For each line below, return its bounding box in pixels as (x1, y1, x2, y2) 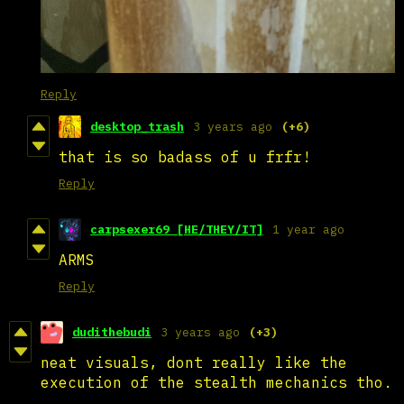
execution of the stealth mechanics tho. (41, 372, 392, 391)
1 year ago (272, 221, 344, 237)
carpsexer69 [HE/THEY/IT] (90, 221, 263, 237)
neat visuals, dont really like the (41, 353, 347, 372)
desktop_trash (90, 118, 184, 134)
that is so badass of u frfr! (59, 147, 311, 166)
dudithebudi (72, 324, 151, 340)
